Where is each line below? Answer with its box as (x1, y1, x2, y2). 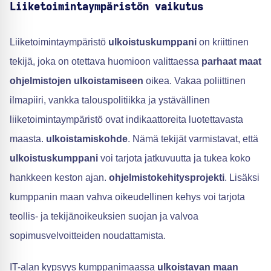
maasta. (10, 134, 46, 145)
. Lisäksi (224, 172, 260, 183)
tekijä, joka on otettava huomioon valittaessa (10, 56, 201, 67)
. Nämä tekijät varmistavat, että (128, 134, 258, 145)
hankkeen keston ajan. (10, 172, 109, 183)
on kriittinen (197, 37, 249, 48)
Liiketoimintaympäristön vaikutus (10, 2, 203, 13)
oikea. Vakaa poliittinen (143, 76, 246, 87)
